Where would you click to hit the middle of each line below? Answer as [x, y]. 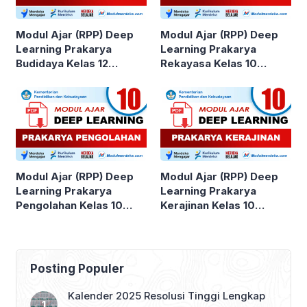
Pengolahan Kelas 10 [69, 205]
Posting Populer [77, 268]
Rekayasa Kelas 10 [209, 64]
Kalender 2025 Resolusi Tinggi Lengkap [167, 295]
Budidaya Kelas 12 [62, 64]
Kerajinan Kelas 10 [208, 205]
